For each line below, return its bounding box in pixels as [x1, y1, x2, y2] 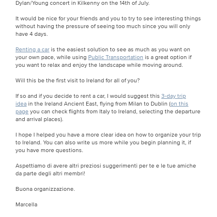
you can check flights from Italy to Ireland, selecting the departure [29, 107, 201, 115]
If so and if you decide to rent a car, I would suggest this [15, 91, 161, 100]
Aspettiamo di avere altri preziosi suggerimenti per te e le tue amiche [15, 161, 196, 170]
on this [170, 99, 188, 108]
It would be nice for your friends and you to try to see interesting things [15, 14, 201, 22]
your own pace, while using [15, 52, 88, 61]
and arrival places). [15, 114, 63, 123]
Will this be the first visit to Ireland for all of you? [15, 76, 140, 84]
